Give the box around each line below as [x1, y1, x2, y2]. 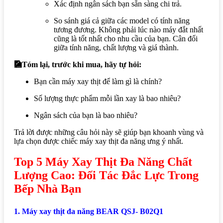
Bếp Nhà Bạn [14, 182, 81, 196]
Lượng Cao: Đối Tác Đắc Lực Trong [14, 169, 199, 182]
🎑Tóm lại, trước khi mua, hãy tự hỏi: [14, 60, 141, 69]
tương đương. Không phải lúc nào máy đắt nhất [54, 25, 203, 34]
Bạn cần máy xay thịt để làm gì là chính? [34, 77, 162, 86]
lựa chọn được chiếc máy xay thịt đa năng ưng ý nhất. [14, 136, 183, 145]
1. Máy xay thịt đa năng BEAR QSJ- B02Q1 [14, 207, 163, 216]
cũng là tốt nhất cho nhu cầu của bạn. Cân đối [54, 34, 198, 43]
